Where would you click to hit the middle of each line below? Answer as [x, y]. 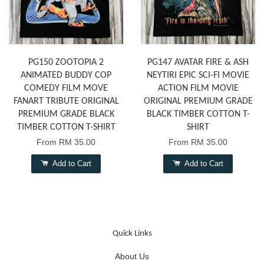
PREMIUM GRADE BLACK [66, 115]
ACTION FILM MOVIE [198, 89]
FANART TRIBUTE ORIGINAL [66, 102]
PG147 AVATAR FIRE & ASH [198, 63]
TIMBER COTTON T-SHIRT [66, 128]
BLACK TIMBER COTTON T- [198, 115]
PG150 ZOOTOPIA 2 [66, 63]
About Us [132, 257]
